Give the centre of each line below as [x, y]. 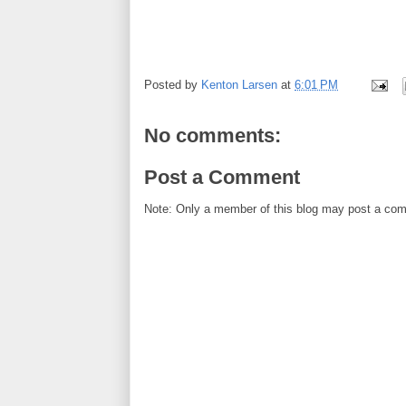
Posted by [173, 85]
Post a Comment [222, 177]
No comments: [213, 135]
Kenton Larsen [239, 85]
